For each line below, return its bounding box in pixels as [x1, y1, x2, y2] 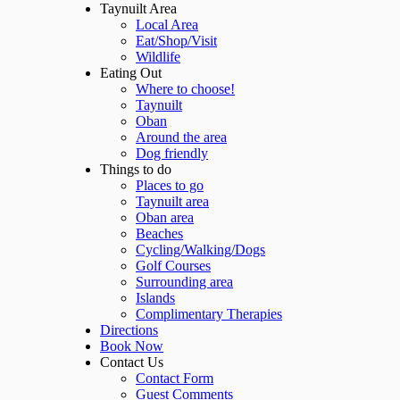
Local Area [136, 16, 198, 32]
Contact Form [136, 370, 213, 386]
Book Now [100, 337, 163, 354]
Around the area [136, 129, 227, 145]
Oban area [136, 209, 194, 225]
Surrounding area [136, 273, 233, 289]
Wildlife [136, 48, 180, 64]
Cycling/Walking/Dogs [136, 241, 265, 257]
